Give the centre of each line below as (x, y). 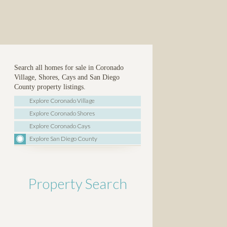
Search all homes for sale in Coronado (69, 68)
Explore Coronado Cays (60, 126)
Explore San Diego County (63, 139)
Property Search (78, 183)
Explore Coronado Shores (62, 113)
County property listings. (50, 87)
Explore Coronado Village (62, 101)
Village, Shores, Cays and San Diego (67, 77)
